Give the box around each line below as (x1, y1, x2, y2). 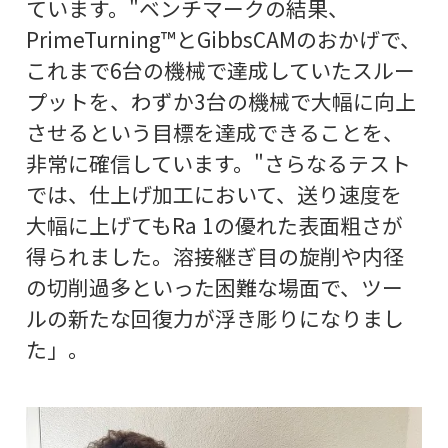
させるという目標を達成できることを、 (25, 117, 404, 148)
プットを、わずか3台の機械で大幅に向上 (25, 86, 416, 117)
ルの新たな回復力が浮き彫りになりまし (25, 303, 404, 334)
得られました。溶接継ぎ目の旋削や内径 (25, 241, 404, 272)
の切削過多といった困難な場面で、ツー (25, 272, 403, 303)
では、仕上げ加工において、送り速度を (25, 179, 402, 210)
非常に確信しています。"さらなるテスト (25, 148, 411, 179)
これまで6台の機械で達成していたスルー (25, 55, 415, 86)
